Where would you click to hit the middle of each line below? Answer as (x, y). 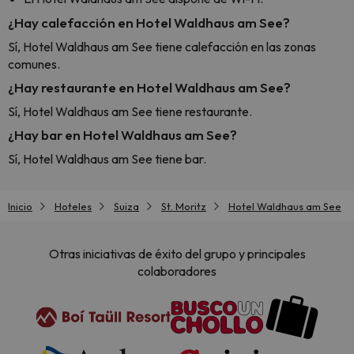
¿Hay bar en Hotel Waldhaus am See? (122, 135)
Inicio (20, 206)
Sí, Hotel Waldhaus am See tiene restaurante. (130, 111)
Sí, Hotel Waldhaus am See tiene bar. (107, 159)
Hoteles (73, 206)
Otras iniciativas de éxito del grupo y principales (177, 254)
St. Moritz (184, 206)
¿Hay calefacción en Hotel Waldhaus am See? (149, 23)
